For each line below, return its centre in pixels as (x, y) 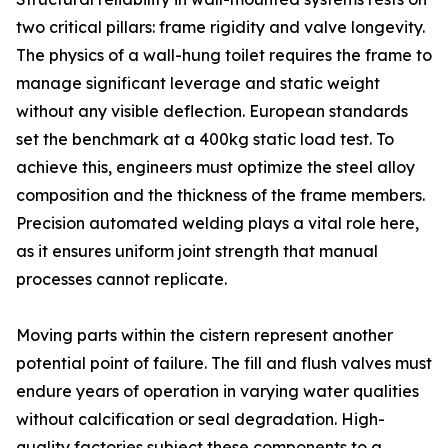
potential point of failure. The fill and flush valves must (224, 363)
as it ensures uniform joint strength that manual (197, 251)
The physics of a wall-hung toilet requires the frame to (224, 55)
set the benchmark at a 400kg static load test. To (205, 139)
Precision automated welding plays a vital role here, (217, 223)
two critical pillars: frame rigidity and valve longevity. (220, 27)
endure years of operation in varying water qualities (217, 391)
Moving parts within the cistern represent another (204, 335)
